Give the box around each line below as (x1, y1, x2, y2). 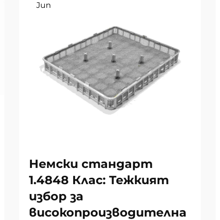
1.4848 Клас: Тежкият (29, 173, 169, 187)
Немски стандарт (29, 157, 153, 171)
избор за (29, 189, 83, 203)
